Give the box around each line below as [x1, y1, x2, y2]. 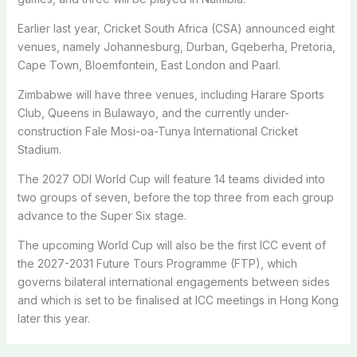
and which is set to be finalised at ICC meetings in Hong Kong [17, 292, 339, 307]
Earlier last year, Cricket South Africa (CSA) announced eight [17, 21, 335, 35]
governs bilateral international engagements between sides [17, 274, 330, 288]
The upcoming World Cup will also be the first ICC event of [17, 237, 326, 252]
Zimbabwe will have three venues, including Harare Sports [17, 87, 324, 101]
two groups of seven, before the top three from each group [17, 190, 334, 204]
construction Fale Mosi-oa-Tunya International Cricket [17, 124, 298, 138]
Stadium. [17, 142, 61, 156]
